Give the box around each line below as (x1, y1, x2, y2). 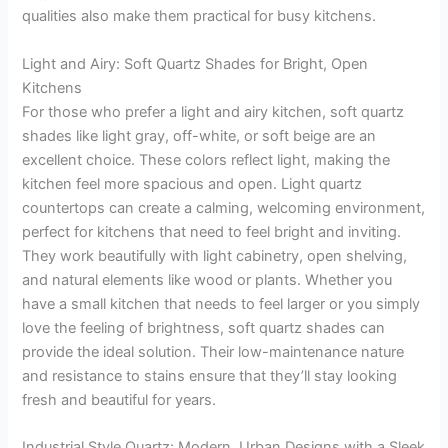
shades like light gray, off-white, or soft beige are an (22, 126, 377, 145)
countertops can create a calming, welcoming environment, (22, 198, 426, 217)
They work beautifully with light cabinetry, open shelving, (22, 246, 408, 265)
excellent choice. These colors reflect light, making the (22, 150, 391, 169)
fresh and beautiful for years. (22, 390, 217, 409)
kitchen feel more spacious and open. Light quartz (22, 174, 363, 193)
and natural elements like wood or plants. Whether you (22, 270, 393, 289)
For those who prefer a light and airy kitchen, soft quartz (22, 102, 405, 121)
